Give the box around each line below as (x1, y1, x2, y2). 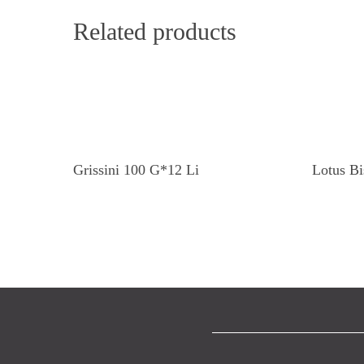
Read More (161, 155, 212, 168)
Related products (73, 17, 236, 45)
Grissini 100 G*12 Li (73, 161, 199, 178)
